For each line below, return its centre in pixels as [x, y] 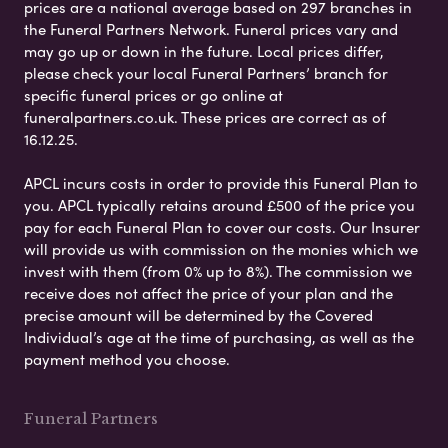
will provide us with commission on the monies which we [221, 249]
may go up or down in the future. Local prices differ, [204, 51]
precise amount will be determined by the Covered [198, 315]
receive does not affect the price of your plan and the [208, 293]
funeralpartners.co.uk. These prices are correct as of [205, 117]
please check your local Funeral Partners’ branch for [206, 73]
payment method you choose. [127, 359]
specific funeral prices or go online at [153, 95]
